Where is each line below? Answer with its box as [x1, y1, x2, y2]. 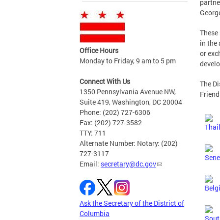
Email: [80, 159, 101, 169]
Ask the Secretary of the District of [80, 198, 184, 208]
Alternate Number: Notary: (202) [80, 138, 178, 148]
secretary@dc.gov [101, 159, 156, 169]
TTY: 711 [80, 128, 106, 138]
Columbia [80, 209, 110, 219]
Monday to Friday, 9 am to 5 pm [80, 56, 176, 66]
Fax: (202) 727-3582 [80, 118, 142, 128]
